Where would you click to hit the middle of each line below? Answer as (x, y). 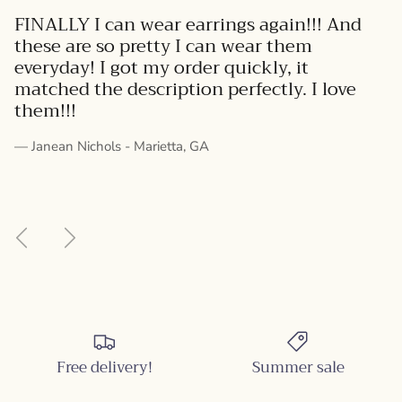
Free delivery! (104, 367)
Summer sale (298, 367)
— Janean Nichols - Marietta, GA (112, 146)
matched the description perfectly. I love (185, 89)
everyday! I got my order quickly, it (162, 67)
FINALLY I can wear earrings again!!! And (188, 24)
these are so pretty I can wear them (163, 46)
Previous (46, 228)
